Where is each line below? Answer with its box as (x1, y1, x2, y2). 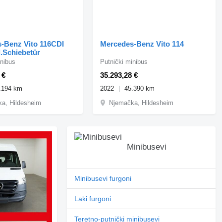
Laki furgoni (74, 194, 111, 203)
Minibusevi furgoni (74, 174, 132, 182)
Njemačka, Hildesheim (109, 99, 174, 107)
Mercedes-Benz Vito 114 (100, 39, 184, 48)
